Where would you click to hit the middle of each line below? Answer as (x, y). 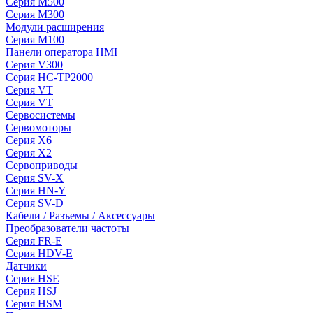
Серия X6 (29, 140)
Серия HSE (32, 278)
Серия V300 (34, 65)
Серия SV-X (35, 178)
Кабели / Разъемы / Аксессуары (80, 216)
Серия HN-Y (36, 190)
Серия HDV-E (39, 253)
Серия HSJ (31, 291)
